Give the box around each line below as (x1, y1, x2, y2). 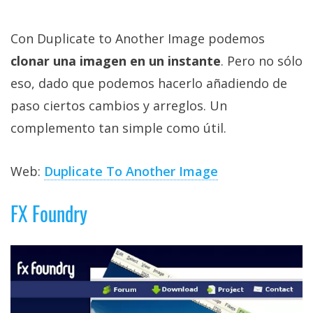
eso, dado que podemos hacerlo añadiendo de (10, 75, 287, 92)
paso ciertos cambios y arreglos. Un (10, 97, 227, 115)
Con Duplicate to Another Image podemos (10, 30, 265, 48)
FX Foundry (10, 199, 87, 228)
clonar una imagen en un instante (10, 52, 221, 70)
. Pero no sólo (221, 52, 303, 70)
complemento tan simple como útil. (10, 119, 226, 137)
